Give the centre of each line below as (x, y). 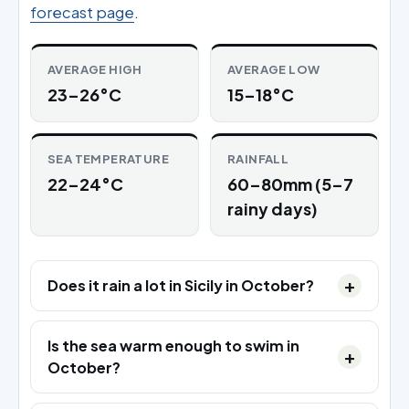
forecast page (82, 12)
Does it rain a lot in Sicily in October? (181, 285)
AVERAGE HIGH (95, 69)
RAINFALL (258, 158)
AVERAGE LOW (274, 69)
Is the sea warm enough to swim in (173, 345)
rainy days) (273, 208)
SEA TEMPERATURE (108, 158)
